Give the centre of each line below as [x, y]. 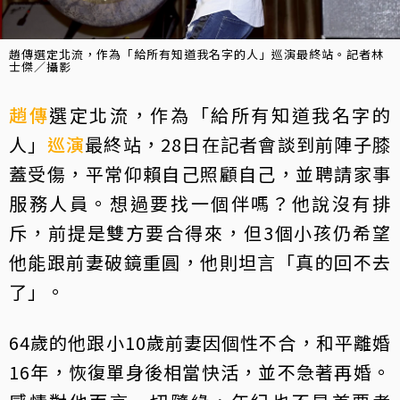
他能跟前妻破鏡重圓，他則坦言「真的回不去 [200, 262]
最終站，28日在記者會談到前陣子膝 [238, 144]
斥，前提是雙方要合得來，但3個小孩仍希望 [200, 232]
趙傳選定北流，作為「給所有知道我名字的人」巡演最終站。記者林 [196, 54]
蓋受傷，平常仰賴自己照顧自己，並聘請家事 [200, 173]
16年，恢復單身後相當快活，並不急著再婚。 [200, 371]
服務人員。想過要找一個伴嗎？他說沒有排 [200, 203]
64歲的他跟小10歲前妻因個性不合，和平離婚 [200, 342]
